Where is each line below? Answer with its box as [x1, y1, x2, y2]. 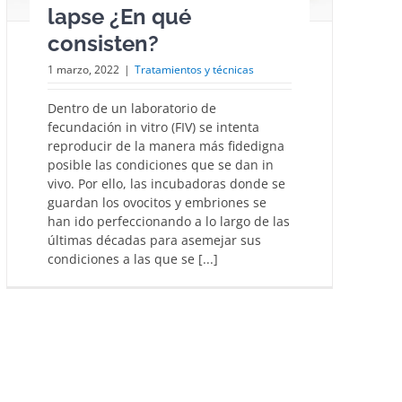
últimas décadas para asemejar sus [48, 231, 261, 249]
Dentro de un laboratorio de [48, 99, 216, 117]
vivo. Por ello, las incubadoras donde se [48, 174, 285, 192]
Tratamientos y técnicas [135, 61, 254, 77]
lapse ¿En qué [48, 3, 191, 30]
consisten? [48, 30, 159, 57]
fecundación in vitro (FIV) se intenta [48, 118, 259, 135]
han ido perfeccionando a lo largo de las [48, 212, 290, 230]
